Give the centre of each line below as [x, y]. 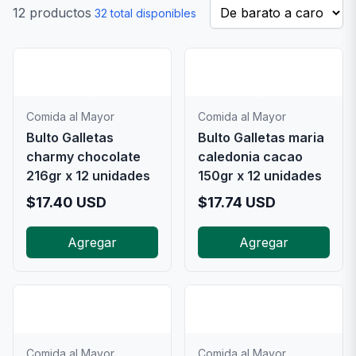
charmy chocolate [83, 157]
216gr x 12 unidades [88, 176]
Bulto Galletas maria [261, 137]
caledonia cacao [250, 157]
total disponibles [152, 13]
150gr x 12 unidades [260, 176]
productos [58, 13]
